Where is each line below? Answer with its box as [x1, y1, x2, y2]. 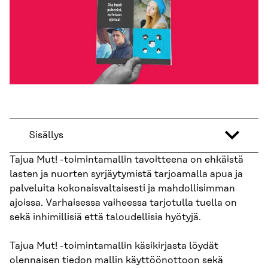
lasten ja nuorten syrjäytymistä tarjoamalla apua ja [10, 169, 243, 180]
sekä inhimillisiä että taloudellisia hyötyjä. [10, 212, 201, 223]
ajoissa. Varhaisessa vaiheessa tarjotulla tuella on [10, 197, 237, 209]
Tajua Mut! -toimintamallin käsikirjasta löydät [10, 240, 218, 252]
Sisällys [29, 130, 63, 141]
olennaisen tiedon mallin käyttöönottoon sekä [10, 255, 223, 266]
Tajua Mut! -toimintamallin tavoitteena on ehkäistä [10, 154, 243, 166]
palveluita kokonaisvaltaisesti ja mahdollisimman [10, 183, 235, 194]
